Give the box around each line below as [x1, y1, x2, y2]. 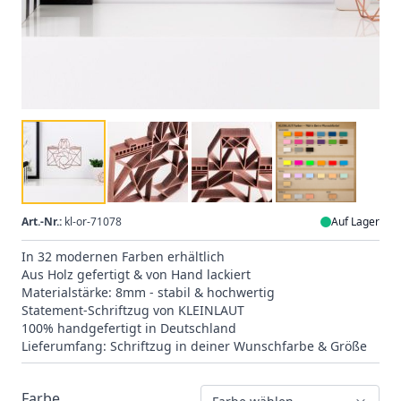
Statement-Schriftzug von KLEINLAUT [21, 301, 244, 319]
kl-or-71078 [62, 213, 122, 229]
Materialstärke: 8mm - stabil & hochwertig [21, 283, 275, 301]
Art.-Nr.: [21, 213, 62, 229]
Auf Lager [330, 213, 380, 229]
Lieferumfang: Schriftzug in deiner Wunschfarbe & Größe [21, 337, 367, 354]
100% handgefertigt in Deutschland [21, 319, 236, 337]
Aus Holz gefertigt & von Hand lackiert [21, 265, 251, 283]
